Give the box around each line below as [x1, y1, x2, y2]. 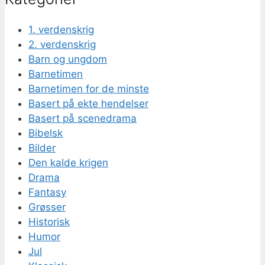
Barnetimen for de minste [28, 83, 149, 95]
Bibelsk [28, 127, 63, 140]
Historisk [28, 216, 70, 228]
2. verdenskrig [28, 38, 96, 51]
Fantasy [28, 186, 66, 199]
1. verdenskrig [28, 24, 94, 36]
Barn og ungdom [28, 53, 107, 66]
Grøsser [28, 201, 66, 214]
